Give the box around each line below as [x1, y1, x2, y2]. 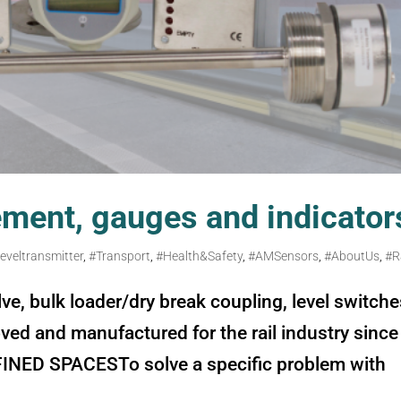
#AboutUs [324, 249, 380, 264]
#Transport [89, 249, 151, 264]
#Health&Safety [156, 249, 243, 264]
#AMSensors [248, 249, 320, 264]
